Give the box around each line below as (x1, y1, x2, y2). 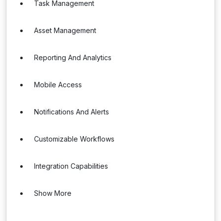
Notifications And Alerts (34, 108, 109, 116)
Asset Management (34, 26, 96, 35)
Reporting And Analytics (34, 53, 111, 62)
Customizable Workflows (34, 135, 114, 143)
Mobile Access (34, 80, 82, 89)
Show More (34, 189, 72, 197)
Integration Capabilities (34, 162, 108, 170)
